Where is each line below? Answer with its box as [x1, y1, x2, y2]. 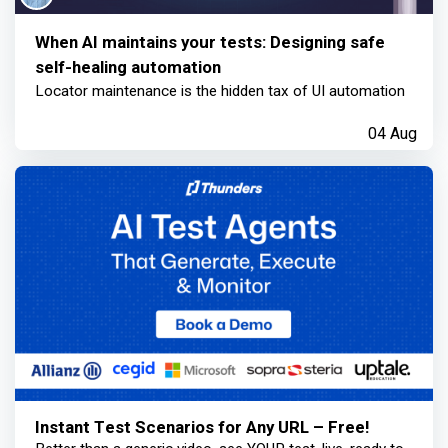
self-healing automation [35, 57, 221, 77]
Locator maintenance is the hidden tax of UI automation [35, 82, 405, 100]
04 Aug [368, 124, 417, 143]
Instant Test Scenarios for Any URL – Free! [35, 415, 369, 441]
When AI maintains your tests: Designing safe [35, 32, 385, 52]
